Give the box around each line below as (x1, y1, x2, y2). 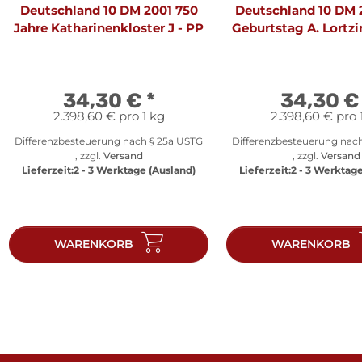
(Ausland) (149, 163, 196, 176)
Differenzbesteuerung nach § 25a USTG (15, 134, 203, 147)
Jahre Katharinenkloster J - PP (14, 19, 204, 36)
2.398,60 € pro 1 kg (53, 107, 165, 124)
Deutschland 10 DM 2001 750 (19, 2, 198, 18)
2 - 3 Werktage (74, 163, 149, 176)
